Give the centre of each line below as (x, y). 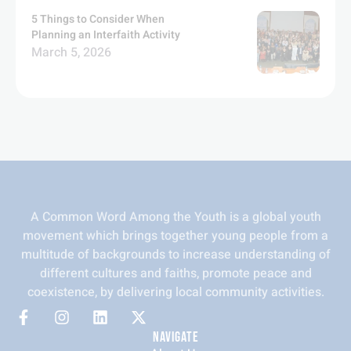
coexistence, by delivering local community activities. (175, 292)
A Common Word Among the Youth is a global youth (175, 217)
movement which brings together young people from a (175, 236)
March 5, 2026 (71, 52)
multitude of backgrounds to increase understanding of (175, 255)
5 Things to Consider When (98, 19)
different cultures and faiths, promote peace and (175, 273)
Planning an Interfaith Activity (106, 35)
